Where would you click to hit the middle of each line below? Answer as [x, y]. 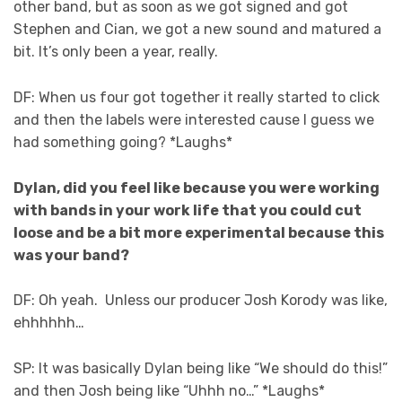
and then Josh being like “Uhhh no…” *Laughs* [169, 390]
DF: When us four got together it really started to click [197, 98]
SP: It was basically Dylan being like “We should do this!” [201, 368]
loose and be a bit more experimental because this [199, 232]
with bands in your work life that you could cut [188, 210]
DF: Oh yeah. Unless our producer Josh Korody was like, [201, 301]
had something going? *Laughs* [123, 143]
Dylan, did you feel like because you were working [197, 188]
